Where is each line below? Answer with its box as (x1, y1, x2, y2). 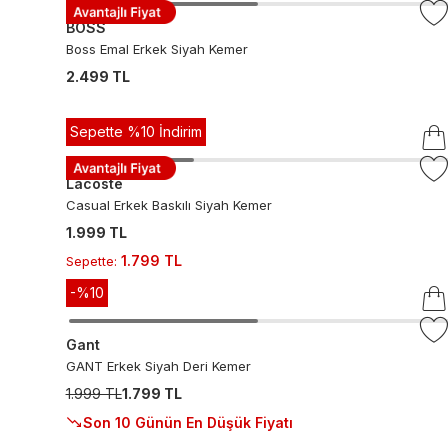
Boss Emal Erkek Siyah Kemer (65, 41, 248, 57)
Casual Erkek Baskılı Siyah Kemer (65, 197, 272, 213)
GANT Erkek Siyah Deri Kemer (65, 358, 251, 374)
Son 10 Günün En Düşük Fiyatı (82, 413, 293, 431)
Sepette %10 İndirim (69, 123, 202, 140)
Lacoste (65, 175, 123, 192)
